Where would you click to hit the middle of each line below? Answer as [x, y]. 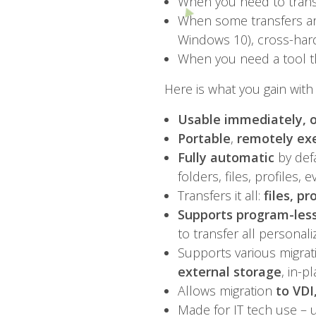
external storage [229, 272]
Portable [204, 139]
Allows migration [226, 291]
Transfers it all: [220, 196]
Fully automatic [226, 158]
